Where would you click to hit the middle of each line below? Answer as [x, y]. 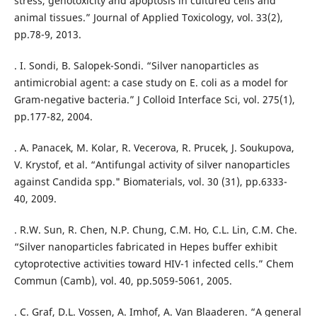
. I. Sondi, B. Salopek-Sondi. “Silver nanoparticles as [136, 66]
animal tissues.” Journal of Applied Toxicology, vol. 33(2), [148, 18]
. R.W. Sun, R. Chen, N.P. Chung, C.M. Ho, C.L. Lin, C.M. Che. [155, 230]
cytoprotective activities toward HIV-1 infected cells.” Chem [154, 264]
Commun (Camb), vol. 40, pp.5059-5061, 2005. [123, 281]
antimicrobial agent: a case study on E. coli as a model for [151, 83]
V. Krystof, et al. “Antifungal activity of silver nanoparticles [152, 165]
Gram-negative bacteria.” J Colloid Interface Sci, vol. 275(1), [154, 100]
